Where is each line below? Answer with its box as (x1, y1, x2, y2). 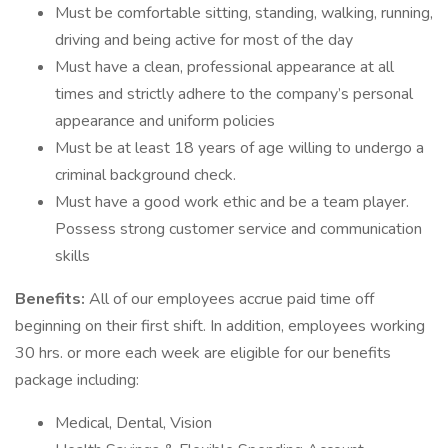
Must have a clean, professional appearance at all (55, 56, 394, 78)
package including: (15, 369, 139, 391)
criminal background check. (55, 164, 236, 186)
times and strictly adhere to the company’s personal (55, 83, 413, 105)
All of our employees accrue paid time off (89, 288, 374, 310)
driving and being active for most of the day (55, 29, 353, 51)
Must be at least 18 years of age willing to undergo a (55, 137, 424, 159)
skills (55, 245, 90, 267)
